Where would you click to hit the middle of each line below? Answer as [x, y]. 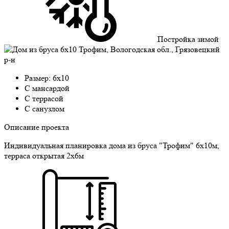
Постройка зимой [188, 39]
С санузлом [44, 108]
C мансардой [47, 88]
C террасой [44, 98]
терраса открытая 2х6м [44, 155]
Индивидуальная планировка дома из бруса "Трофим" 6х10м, [112, 145]
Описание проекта [37, 127]
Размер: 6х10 [47, 78]
